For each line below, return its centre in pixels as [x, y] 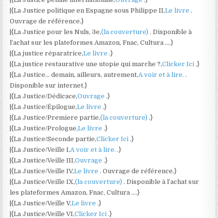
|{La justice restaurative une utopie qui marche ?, [86, 64]
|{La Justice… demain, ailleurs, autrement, [74, 75]
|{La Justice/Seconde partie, [53, 139]
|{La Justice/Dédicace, [44, 96]
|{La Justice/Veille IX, [43, 182]
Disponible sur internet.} [49, 85]
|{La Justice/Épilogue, [44, 107]
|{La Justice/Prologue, [44, 128]
